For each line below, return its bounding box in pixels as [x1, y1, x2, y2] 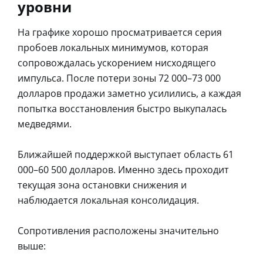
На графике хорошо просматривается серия [18, 25, 222, 39]
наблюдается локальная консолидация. [18, 193, 199, 207]
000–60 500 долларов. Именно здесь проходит [18, 163, 229, 176]
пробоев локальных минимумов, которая [18, 41, 208, 54]
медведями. [18, 117, 72, 130]
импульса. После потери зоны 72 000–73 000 [18, 71, 221, 85]
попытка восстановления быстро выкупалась [18, 102, 227, 115]
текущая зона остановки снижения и [18, 178, 187, 191]
